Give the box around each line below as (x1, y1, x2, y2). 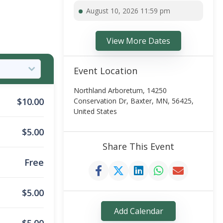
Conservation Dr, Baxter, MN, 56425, (74, 96, 194, 106)
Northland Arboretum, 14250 (74, 86, 167, 95)
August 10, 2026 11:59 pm (86, 6, 170, 15)
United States (74, 107, 117, 116)
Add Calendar (113, 206, 163, 217)
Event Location (74, 65, 137, 77)
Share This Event (103, 140, 174, 152)
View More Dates (107, 35, 170, 46)
